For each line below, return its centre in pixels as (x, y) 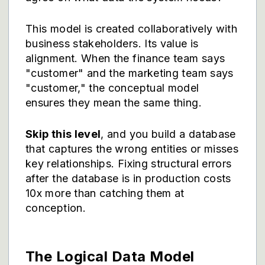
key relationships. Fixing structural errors (129, 164)
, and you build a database (168, 134)
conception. (56, 208)
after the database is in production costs (128, 178)
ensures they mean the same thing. (114, 103)
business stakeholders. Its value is (112, 43)
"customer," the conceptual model (112, 88)
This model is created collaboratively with (132, 29)
